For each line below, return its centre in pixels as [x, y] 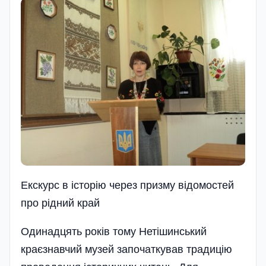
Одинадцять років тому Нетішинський [114, 232]
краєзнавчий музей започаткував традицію [126, 250]
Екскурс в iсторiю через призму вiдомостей [127, 186]
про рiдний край [60, 203]
